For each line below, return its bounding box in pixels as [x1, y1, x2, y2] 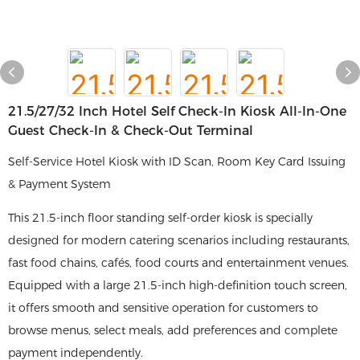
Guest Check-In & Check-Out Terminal [8, 123, 253, 138]
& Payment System [8, 177, 111, 191]
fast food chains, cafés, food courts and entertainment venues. [8, 256, 349, 270]
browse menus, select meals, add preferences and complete [8, 323, 337, 337]
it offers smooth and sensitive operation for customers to [8, 301, 318, 315]
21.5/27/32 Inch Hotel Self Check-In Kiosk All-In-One [8, 104, 346, 119]
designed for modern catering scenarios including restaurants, [8, 233, 350, 247]
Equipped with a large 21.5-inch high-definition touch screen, [8, 278, 347, 292]
